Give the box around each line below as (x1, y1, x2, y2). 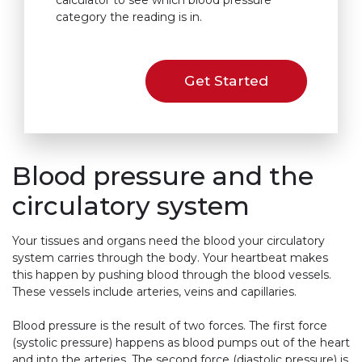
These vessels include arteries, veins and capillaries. (12, 284, 297, 300)
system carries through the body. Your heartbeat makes (12, 250, 328, 266)
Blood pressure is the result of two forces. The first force (12, 318, 327, 334)
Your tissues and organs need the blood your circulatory (12, 234, 325, 249)
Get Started (183, 72, 268, 90)
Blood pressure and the (12, 161, 314, 192)
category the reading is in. (55, 10, 202, 25)
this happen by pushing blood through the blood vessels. (12, 267, 331, 283)
